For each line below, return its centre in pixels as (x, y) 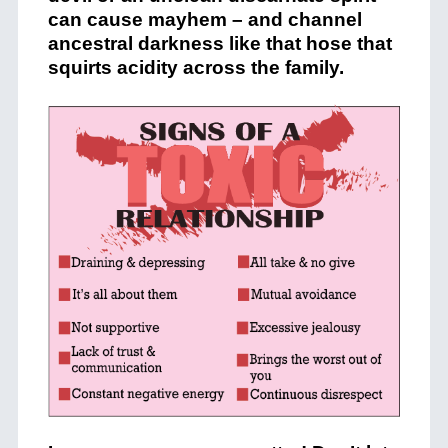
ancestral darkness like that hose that (219, 43)
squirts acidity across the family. (195, 67)
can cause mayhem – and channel (204, 19)
